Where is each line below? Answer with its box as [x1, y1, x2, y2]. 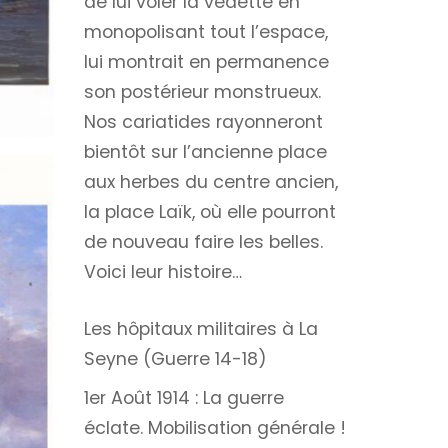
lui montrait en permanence [83, 49, 329, 74]
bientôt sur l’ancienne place [83, 139, 327, 164]
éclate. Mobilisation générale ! [83, 416, 346, 441]
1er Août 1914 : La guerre [83, 386, 284, 411]
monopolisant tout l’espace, [83, 19, 328, 44]
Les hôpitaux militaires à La [83, 317, 318, 342]
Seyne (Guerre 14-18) [83, 347, 267, 372]
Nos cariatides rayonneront [83, 109, 323, 134]
